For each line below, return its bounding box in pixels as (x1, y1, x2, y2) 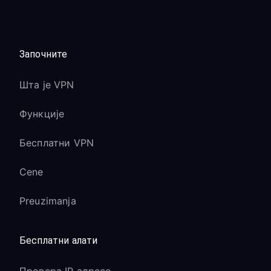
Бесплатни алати (19, 235, 98, 246)
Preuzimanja (19, 195, 76, 207)
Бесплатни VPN (19, 137, 94, 149)
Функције (19, 108, 65, 120)
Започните (19, 48, 68, 60)
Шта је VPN (19, 79, 74, 91)
